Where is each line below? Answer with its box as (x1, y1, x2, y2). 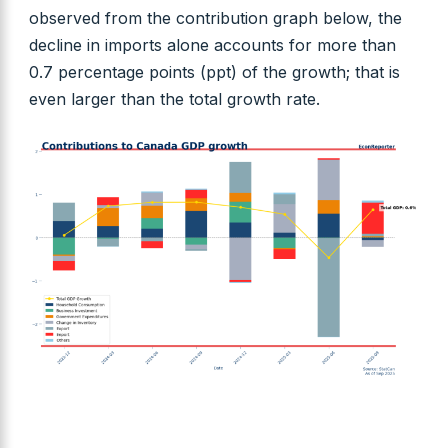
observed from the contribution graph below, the (28, 7, 402, 28)
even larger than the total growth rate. (28, 88, 320, 109)
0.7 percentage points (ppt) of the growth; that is (28, 61, 400, 82)
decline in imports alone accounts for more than (28, 34, 396, 55)
